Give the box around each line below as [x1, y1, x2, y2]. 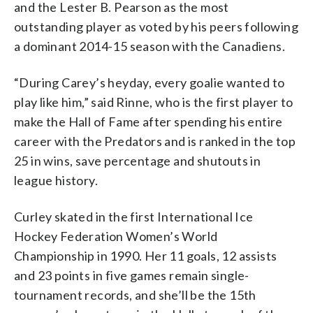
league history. [14, 172, 99, 188]
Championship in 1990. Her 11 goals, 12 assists [14, 247, 277, 263]
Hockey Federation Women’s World [14, 228, 218, 244]
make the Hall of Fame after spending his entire [14, 113, 283, 129]
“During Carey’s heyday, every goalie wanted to [14, 74, 285, 90]
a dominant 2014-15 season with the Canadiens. [14, 38, 285, 54]
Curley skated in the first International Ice [14, 208, 254, 224]
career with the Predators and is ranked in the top [14, 133, 296, 149]
